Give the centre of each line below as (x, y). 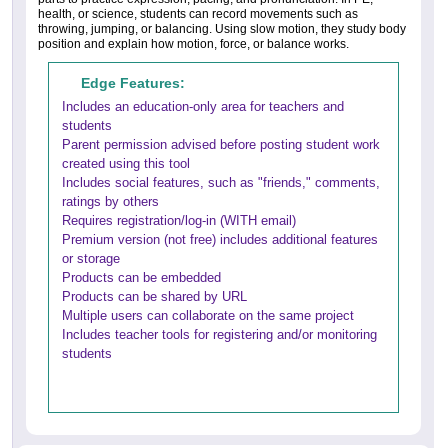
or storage (91, 259)
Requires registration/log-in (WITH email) (179, 221)
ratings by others (110, 202)
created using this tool (126, 164)
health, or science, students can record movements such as (198, 14)
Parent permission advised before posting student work (221, 145)
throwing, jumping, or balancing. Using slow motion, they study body (222, 29)
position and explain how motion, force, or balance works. (193, 44)
